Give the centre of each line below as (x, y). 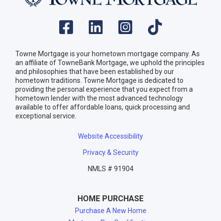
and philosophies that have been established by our (95, 72)
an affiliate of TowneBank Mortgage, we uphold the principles (110, 63)
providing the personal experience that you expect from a (104, 89)
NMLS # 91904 (110, 169)
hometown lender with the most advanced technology (99, 98)
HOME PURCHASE (110, 199)
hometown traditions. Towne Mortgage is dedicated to (99, 80)
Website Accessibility (110, 136)
